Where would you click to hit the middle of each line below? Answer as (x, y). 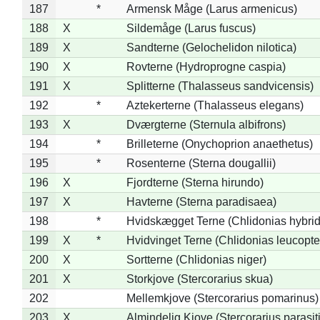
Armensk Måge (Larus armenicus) (211, 9)
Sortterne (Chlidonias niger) (196, 259)
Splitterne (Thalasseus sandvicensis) (220, 86)
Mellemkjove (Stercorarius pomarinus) (222, 298)
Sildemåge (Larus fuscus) (191, 28)
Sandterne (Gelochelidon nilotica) (211, 47)
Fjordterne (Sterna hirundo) (195, 182)
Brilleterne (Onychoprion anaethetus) (219, 144)
